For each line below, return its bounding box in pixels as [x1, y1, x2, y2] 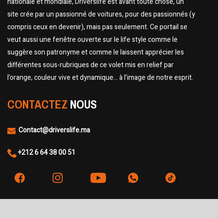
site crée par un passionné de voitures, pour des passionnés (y [7, 9, 195, 20]
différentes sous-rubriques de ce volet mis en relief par [7, 60, 174, 71]
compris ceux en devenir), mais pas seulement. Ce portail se [7, 22, 187, 33]
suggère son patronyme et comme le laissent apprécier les [7, 47, 184, 58]
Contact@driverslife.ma [18, 125, 90, 136]
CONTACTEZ [7, 96, 70, 112]
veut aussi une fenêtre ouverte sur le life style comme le [7, 35, 178, 45]
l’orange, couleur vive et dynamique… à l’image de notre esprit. [7, 73, 193, 83]
